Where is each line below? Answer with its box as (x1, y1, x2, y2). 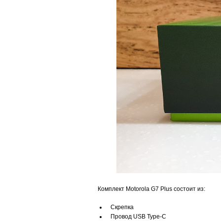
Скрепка (110, 203, 134, 211)
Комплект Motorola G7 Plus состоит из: (98, 185, 205, 192)
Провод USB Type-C (110, 213, 166, 220)
